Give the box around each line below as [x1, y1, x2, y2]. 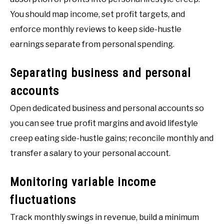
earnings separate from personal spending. [10, 39, 174, 49]
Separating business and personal [10, 66, 191, 80]
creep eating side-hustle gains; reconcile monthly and [10, 133, 213, 143]
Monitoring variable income [10, 175, 156, 189]
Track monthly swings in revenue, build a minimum [10, 212, 199, 222]
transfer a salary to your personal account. [10, 148, 170, 158]
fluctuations [10, 193, 76, 207]
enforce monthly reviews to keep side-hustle [10, 24, 181, 34]
